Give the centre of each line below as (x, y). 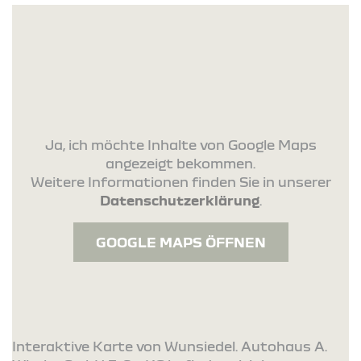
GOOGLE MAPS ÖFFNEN (180, 243)
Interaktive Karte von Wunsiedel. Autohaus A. (170, 346)
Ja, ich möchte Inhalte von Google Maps (180, 145)
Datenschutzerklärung (179, 201)
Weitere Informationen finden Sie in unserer (180, 182)
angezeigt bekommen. (180, 164)
